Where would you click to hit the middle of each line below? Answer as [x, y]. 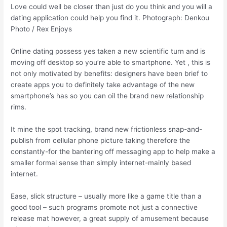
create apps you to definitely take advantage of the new [103, 84]
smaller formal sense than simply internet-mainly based [101, 162]
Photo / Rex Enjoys [42, 29]
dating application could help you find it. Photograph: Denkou [110, 17]
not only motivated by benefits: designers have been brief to [109, 73]
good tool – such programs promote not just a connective [104, 207]
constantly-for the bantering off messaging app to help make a [113, 151]
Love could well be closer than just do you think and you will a [112, 6]
